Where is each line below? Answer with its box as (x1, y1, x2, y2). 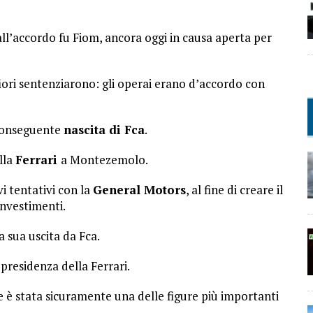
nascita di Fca (64, 122, 145, 138)
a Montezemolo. (61, 152, 148, 168)
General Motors (93, 182, 186, 198)
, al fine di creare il (186, 182, 283, 198)
